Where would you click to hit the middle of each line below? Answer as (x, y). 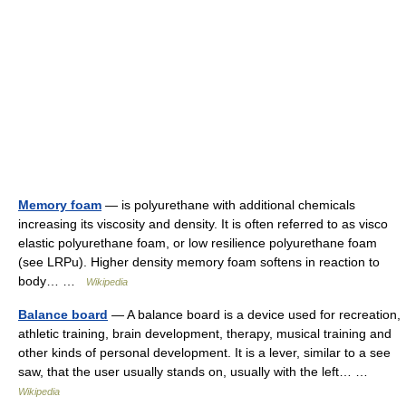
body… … (52, 281)
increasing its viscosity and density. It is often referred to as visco (203, 224)
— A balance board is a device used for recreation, (254, 314)
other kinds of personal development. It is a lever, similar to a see (204, 353)
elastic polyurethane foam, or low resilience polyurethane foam (198, 243)
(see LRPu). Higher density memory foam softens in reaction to (199, 262)
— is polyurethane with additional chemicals (228, 205)
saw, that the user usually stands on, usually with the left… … (197, 372)
